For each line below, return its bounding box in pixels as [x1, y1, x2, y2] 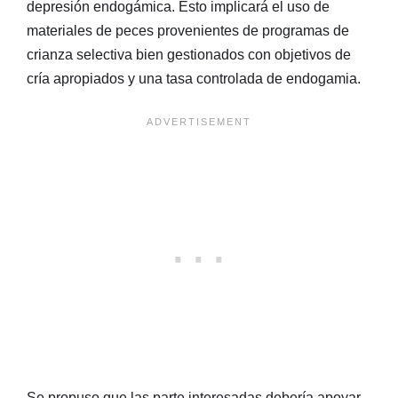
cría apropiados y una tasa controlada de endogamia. [27, 70, 361, 86]
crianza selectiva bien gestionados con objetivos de [27, 46, 351, 62]
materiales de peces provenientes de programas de [27, 22, 349, 38]
